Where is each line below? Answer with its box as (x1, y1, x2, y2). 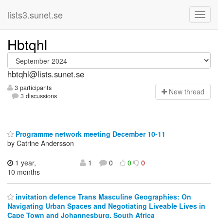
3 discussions (18, 91, 57, 101)
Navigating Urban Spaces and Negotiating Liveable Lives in (7, 201, 205, 211)
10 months (7, 166, 40, 177)
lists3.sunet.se (7, 8, 63, 21)
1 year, (13, 157, 36, 167)
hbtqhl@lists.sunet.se (7, 68, 84, 80)
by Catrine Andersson (7, 138, 74, 148)
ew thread (174, 87, 204, 97)
